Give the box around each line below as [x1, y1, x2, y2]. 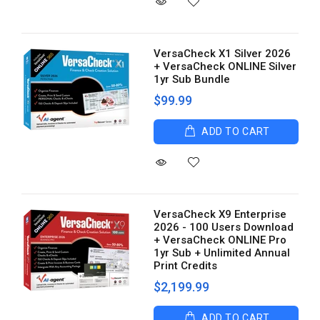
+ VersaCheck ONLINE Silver [154, 60, 297, 73]
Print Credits [154, 259, 218, 272]
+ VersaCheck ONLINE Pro [154, 234, 287, 246]
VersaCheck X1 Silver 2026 [154, 47, 291, 60]
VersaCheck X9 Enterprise [154, 208, 287, 221]
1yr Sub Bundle [154, 73, 231, 86]
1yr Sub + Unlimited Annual [154, 246, 291, 259]
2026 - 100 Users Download [154, 221, 294, 234]
